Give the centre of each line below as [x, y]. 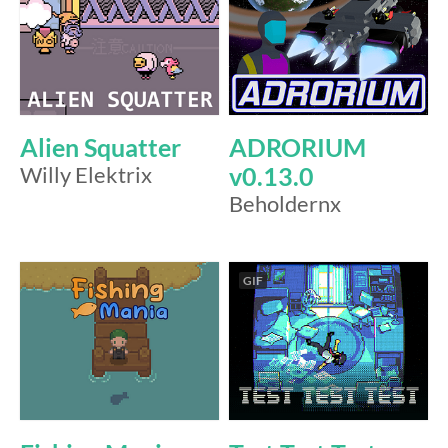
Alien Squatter [100, 148]
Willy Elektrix [86, 175]
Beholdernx [285, 204]
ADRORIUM [297, 148]
